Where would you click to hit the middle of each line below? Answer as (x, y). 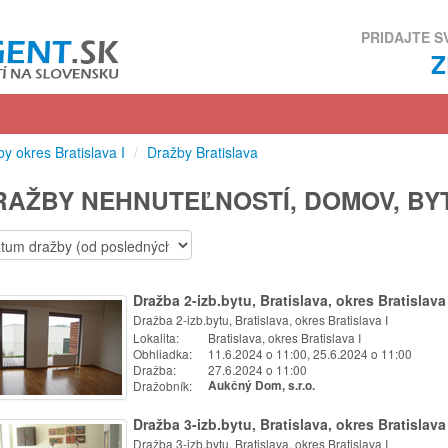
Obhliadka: (162, 353)
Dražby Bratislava (202, 152)
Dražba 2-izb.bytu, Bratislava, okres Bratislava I (260, 319)
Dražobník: (162, 385)
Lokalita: (156, 337)
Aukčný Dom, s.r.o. (261, 385)
